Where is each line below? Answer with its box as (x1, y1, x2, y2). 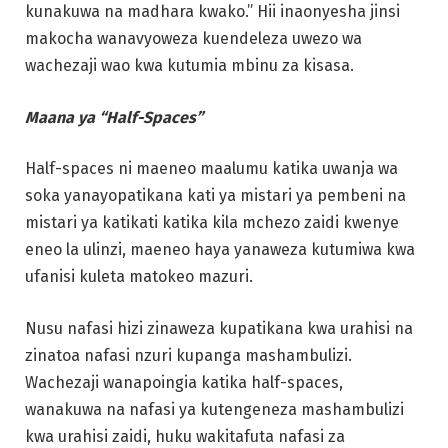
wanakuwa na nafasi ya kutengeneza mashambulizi (25, 400, 404, 420)
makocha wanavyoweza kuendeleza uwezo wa (25, 29, 362, 49)
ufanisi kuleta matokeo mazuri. (25, 267, 253, 287)
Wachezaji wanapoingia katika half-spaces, (25, 373, 343, 393)
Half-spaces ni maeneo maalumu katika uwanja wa (25, 159, 398, 179)
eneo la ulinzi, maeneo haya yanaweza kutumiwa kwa (25, 240, 415, 260)
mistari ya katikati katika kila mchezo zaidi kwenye (25, 213, 399, 233)
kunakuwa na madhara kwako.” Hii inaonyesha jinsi (25, 2, 400, 22)
